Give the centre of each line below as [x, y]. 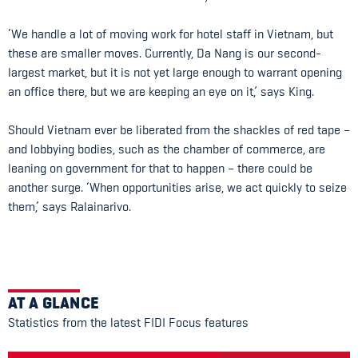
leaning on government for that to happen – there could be [160, 168]
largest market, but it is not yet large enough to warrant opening [175, 72]
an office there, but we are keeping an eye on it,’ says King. [161, 91]
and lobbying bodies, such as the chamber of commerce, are [167, 149]
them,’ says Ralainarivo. [70, 207]
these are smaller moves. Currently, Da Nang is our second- [165, 53]
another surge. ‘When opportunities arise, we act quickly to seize [177, 187]
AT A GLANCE [54, 302]
